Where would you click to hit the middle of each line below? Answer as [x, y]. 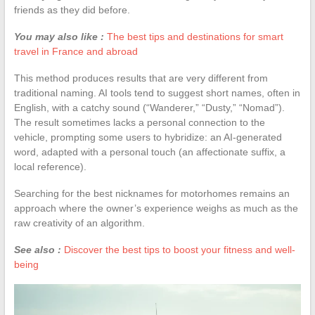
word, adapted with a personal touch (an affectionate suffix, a [149, 152]
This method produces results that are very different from [141, 78]
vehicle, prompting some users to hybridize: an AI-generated [148, 137]
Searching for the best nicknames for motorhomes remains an [152, 193]
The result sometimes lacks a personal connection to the [139, 122]
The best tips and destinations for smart [195, 36]
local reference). [50, 166]
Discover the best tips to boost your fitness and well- [179, 249]
